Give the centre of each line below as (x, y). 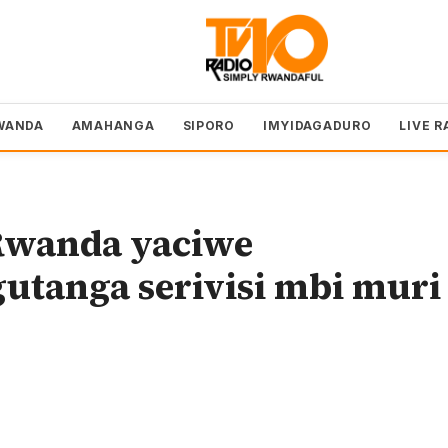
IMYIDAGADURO (317, 125)
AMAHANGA (113, 125)
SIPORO (208, 125)
